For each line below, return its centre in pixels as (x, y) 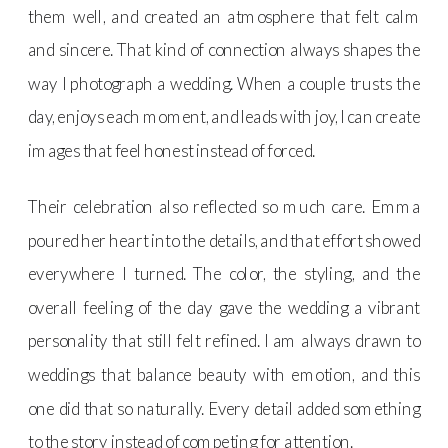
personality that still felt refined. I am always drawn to (224, 341)
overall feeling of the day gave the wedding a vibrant (224, 307)
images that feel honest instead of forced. (172, 150)
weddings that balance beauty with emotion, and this (224, 374)
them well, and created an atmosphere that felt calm (224, 16)
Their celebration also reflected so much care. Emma (224, 206)
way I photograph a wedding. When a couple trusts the (224, 83)
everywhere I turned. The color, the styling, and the (224, 274)
